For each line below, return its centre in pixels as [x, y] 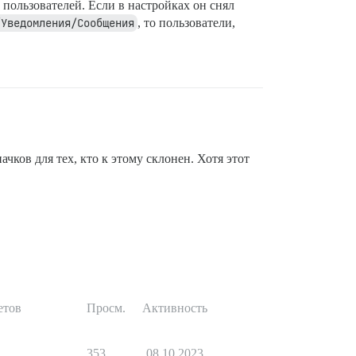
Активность [175, 308]
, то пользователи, [186, 22]
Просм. [106, 308]
